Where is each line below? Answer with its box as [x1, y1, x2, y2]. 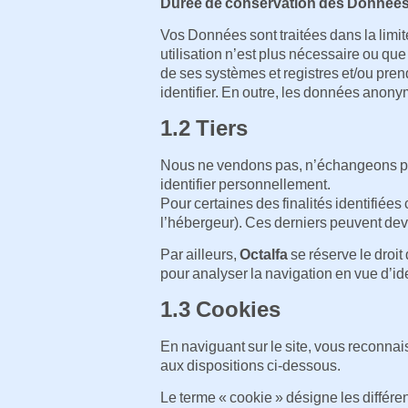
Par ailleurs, [160, 247, 240, 263]
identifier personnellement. [160, 176, 331, 192]
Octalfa [240, 247, 288, 263]
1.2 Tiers [160, 115, 248, 140]
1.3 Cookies [160, 296, 280, 321]
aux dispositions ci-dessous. [160, 357, 341, 373]
